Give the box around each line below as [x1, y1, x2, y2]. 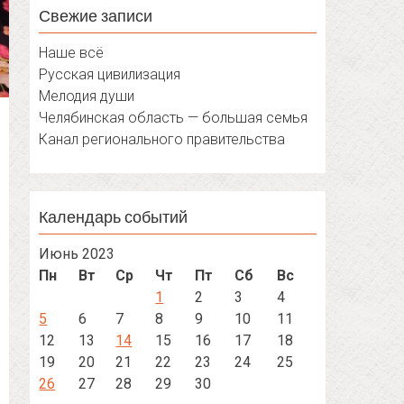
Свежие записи [39, 5, 153, 25]
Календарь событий [39, 207, 188, 226]
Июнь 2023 [39, 245, 115, 262]
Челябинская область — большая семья [39, 109, 308, 126]
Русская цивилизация [39, 66, 181, 83]
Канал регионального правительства [39, 131, 286, 148]
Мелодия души [39, 87, 135, 105]
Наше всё [39, 44, 105, 61]
